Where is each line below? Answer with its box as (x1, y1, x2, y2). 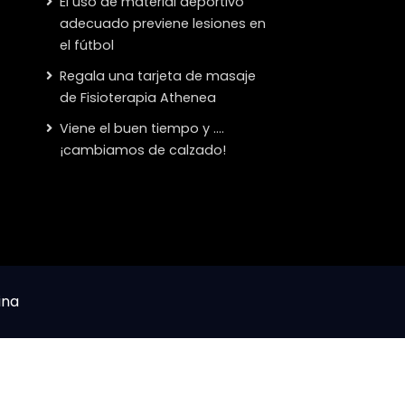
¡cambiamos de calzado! (59, 140, 226, 159)
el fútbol (59, 35, 114, 54)
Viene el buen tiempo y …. (59, 118, 224, 137)
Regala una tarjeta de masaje (59, 66, 256, 85)
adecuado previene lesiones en (59, 14, 266, 33)
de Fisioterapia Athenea (59, 88, 216, 107)
